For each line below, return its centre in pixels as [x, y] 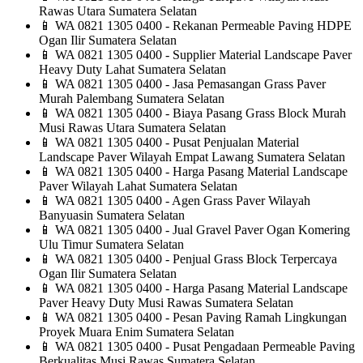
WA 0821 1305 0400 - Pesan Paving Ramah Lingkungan [199, 318]
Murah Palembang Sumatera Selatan [132, 99]
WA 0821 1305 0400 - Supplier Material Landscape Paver [202, 55]
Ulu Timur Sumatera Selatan [111, 245]
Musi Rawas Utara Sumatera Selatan [132, 128]
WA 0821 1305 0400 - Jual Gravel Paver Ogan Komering [201, 230]
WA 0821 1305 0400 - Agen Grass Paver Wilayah [181, 201]
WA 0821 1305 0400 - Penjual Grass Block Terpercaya [194, 259]
